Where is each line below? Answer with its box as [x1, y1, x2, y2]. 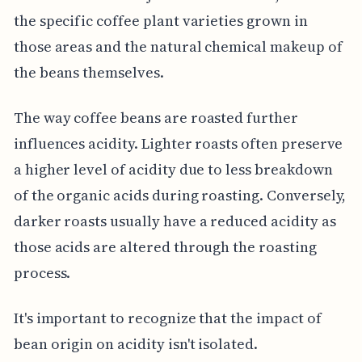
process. [13, 262, 71, 283]
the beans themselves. [13, 61, 164, 82]
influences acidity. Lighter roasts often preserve [13, 133, 343, 154]
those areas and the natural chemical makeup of [13, 36, 343, 57]
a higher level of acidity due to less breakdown [13, 158, 333, 179]
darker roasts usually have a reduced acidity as [13, 210, 336, 231]
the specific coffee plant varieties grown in [13, 10, 308, 31]
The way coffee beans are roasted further [13, 107, 298, 128]
